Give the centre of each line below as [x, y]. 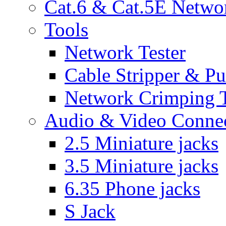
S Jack [90, 211]
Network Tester [125, 52]
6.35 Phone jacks [132, 188]
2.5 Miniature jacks [142, 143]
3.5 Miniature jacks [142, 166]
